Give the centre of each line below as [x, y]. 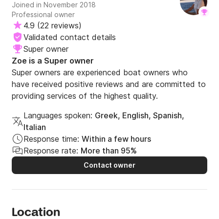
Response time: [51, 139]
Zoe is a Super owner [53, 61]
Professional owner [43, 15]
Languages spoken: [58, 116]
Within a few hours [116, 139]
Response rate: [51, 151]
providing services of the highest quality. [85, 96]
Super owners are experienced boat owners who [100, 73]
